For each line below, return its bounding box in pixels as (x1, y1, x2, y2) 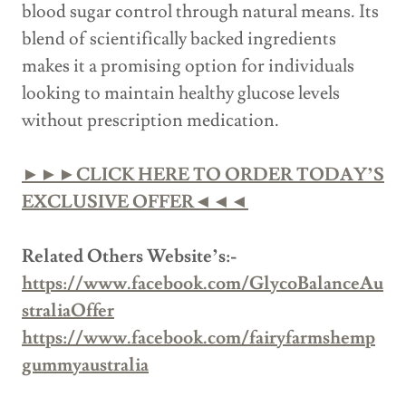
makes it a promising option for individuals (22, 54, 354, 79)
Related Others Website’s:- (22, 245, 237, 269)
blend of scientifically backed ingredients (22, 27, 336, 52)
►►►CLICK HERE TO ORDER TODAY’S (22, 163, 384, 188)
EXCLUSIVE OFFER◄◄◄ (22, 190, 248, 215)
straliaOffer (22, 299, 114, 324)
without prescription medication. (22, 109, 279, 133)
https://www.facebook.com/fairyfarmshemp (22, 326, 375, 351)
